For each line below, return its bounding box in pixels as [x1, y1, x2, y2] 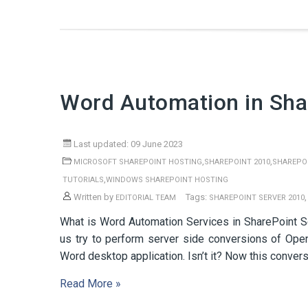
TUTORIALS [63, 175, 104, 184]
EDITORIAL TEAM [115, 193, 176, 202]
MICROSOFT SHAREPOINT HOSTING [74, 157, 202, 166]
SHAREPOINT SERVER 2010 [209, 193, 305, 202]
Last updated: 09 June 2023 [71, 139, 183, 149]
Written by [71, 192, 115, 202]
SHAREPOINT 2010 [204, 157, 270, 166]
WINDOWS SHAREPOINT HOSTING [106, 175, 228, 184]
